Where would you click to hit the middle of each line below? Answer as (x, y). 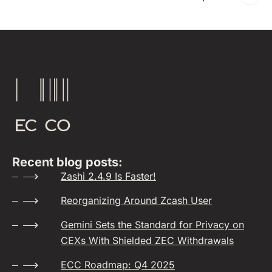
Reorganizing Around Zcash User (136, 201)
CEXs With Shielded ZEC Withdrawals (147, 241)
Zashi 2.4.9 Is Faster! (108, 176)
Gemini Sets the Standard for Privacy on (152, 225)
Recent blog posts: (67, 162)
